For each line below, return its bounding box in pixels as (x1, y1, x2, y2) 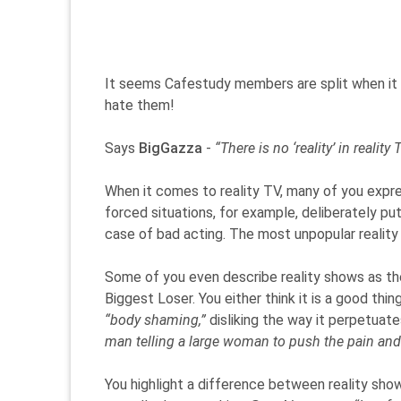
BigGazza (139, 140, 202, 157)
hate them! (105, 97, 175, 114)
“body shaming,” (105, 311, 206, 328)
